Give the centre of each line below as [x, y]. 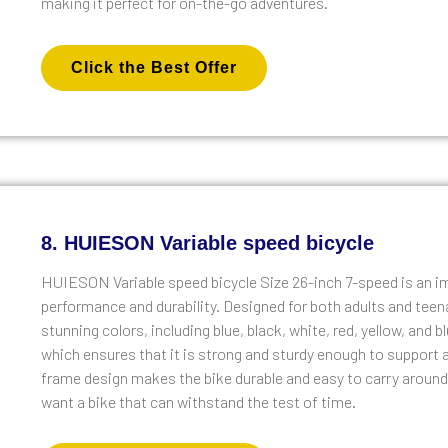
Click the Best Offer [154, 67]
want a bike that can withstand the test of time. [199, 401]
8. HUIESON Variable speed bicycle [208, 242]
